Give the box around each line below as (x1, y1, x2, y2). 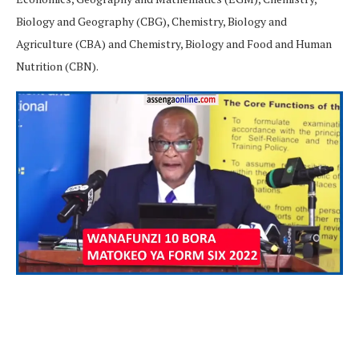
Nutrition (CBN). (16, 58, 99, 74)
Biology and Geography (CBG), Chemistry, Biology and (16, 13, 287, 29)
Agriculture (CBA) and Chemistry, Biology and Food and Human (16, 35, 332, 51)
